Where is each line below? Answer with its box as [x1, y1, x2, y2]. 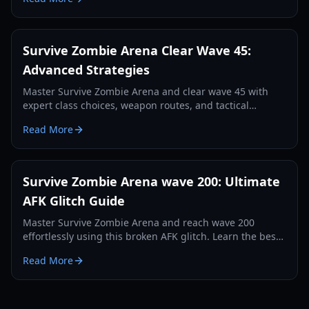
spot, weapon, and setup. [23, 243, 140, 257]
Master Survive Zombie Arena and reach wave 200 [23, 216, 255, 229]
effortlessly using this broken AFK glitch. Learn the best [23, 230, 279, 243]
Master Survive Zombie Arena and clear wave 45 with [23, 85, 268, 98]
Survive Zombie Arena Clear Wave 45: [23, 42, 251, 59]
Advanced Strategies [23, 61, 150, 78]
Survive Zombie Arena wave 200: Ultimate [23, 173, 280, 190]
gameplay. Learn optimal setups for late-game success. [23, 112, 278, 126]
